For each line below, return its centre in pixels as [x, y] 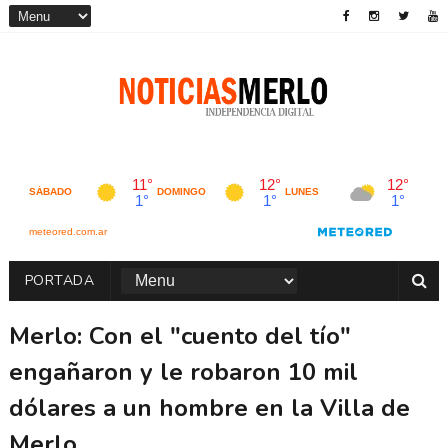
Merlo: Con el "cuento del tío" [179, 335]
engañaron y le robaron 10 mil [183, 371]
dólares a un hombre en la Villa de [209, 407]
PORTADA [59, 280]
